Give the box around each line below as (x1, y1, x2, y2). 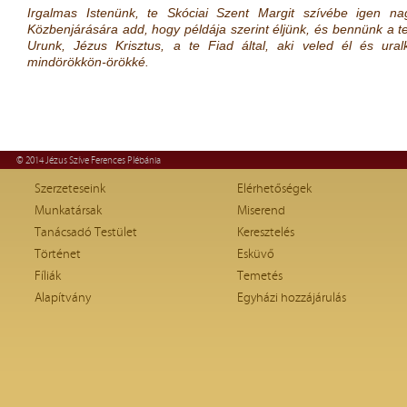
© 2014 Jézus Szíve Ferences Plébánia (16, 155, 161, 166)
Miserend (237, 203, 285, 218)
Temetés (237, 269, 283, 283)
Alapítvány (35, 291, 91, 305)
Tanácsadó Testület (35, 225, 137, 240)
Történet (35, 247, 81, 262)
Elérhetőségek (237, 182, 312, 196)
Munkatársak (35, 203, 102, 218)
